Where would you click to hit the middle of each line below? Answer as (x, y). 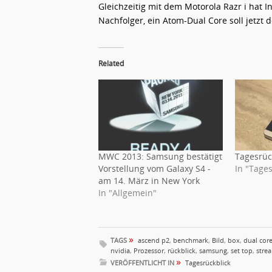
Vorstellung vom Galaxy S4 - (155, 168)
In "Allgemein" (127, 192)
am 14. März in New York (149, 180)
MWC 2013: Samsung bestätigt (160, 156)
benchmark (191, 240)
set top (242, 250)
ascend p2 (154, 240)
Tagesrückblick (208, 262)
